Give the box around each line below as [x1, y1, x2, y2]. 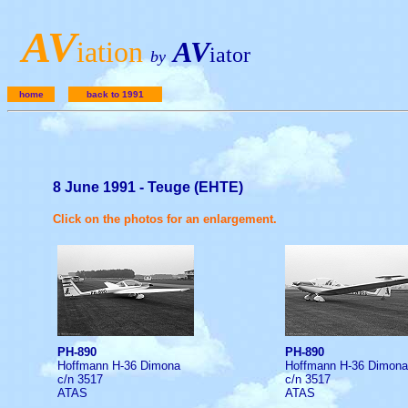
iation [76, 36, 143, 68]
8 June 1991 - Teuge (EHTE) [53, 179, 243, 195]
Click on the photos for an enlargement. [53, 212, 277, 226]
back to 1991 [87, 89, 144, 99]
